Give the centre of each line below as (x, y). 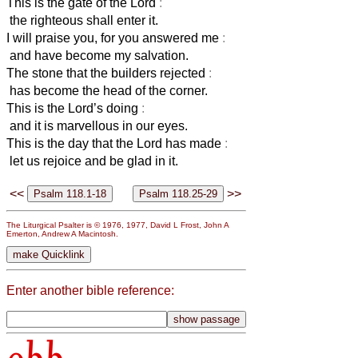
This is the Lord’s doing (74, 108)
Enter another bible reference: (90, 290)
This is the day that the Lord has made (115, 143)
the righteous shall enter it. (82, 20)
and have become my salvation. (97, 55)
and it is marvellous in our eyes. (97, 125)
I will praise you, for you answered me (114, 38)
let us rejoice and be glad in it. (92, 161)
